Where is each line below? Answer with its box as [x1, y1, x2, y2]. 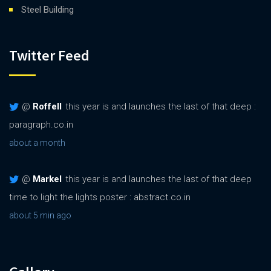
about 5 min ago [9, 210, 71, 220]
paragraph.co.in [9, 119, 73, 130]
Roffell [33, 100, 62, 112]
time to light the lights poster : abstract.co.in [9, 191, 191, 203]
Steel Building [21, 4, 74, 15]
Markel [33, 173, 62, 184]
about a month [9, 137, 65, 148]
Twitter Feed [9, 45, 90, 65]
